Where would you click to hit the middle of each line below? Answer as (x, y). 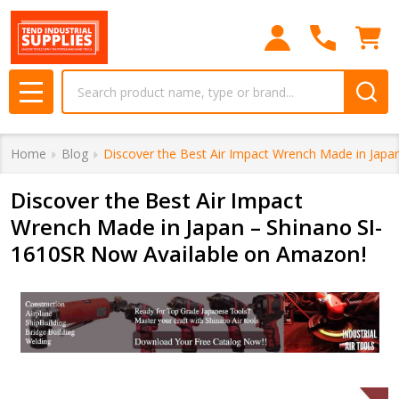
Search (84, 80)
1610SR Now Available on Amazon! (189, 253)
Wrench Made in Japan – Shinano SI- (196, 227)
